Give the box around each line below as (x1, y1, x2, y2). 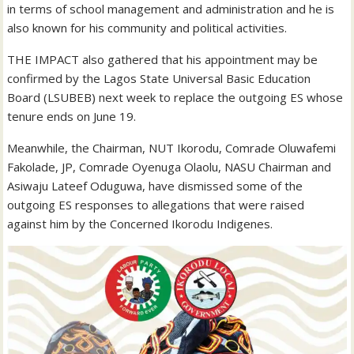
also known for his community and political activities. (7, 19, 288, 36)
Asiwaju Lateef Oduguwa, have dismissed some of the (7, 177, 303, 194)
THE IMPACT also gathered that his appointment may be (7, 51, 318, 67)
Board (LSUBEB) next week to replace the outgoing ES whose (7, 88, 344, 105)
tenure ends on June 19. (7, 107, 137, 124)
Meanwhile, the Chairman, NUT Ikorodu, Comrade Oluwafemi (7, 139, 337, 156)
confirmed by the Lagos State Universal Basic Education (7, 70, 311, 86)
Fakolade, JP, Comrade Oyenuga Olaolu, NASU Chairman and (7, 158, 332, 175)
